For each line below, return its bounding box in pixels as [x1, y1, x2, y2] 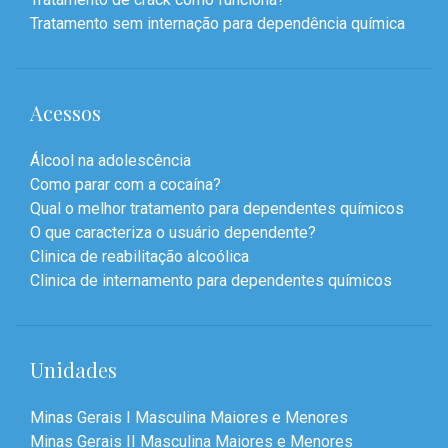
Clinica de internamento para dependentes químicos [30, 271, 392, 291]
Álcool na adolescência [30, 151, 191, 171]
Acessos [30, 99, 101, 127]
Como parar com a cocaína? [30, 175, 221, 195]
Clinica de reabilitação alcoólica [30, 247, 249, 267]
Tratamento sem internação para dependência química [30, 14, 405, 34]
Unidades [30, 356, 117, 384]
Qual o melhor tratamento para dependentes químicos [30, 199, 404, 219]
